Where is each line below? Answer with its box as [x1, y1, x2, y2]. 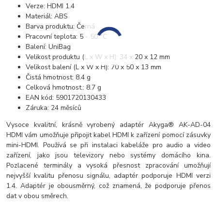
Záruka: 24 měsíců [26, 103, 82, 113]
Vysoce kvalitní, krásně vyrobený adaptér [6, 120, 144, 130]
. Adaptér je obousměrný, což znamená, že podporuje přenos [15, 181, 211, 191]
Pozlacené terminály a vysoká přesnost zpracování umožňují [6, 161, 211, 170]
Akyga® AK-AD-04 [144, 120, 211, 130]
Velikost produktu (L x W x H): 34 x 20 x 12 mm [26, 52, 170, 62]
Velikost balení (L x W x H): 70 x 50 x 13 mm [26, 62, 162, 72]
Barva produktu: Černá [26, 22, 95, 31]
